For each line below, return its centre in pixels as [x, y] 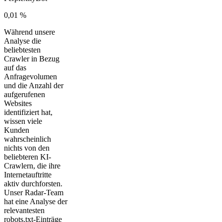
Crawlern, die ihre [32, 166]
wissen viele [23, 121]
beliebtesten [22, 50]
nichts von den [27, 148]
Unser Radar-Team [34, 192]
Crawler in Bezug [32, 58]
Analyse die [23, 41]
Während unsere [29, 32]
